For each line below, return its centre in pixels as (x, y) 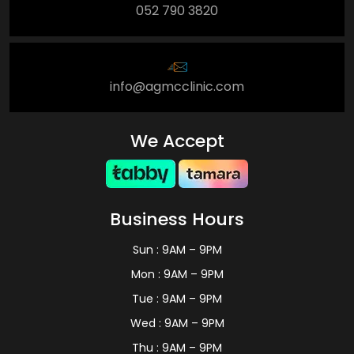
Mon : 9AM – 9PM (177, 274)
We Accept (177, 141)
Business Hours (177, 219)
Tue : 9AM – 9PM (177, 298)
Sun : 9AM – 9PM (177, 249)
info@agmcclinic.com (177, 86)
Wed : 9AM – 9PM (177, 323)
